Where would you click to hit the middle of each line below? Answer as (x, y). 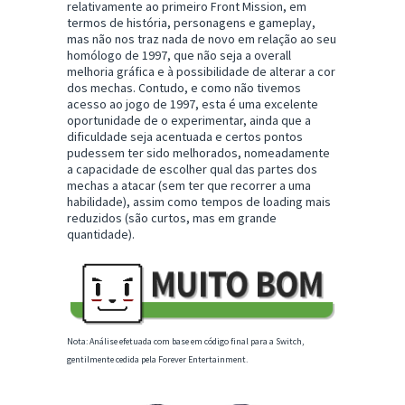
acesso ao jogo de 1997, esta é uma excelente (193, 104)
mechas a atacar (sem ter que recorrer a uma (189, 186)
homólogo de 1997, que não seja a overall (179, 56)
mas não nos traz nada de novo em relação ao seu (202, 39)
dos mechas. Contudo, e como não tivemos (184, 88)
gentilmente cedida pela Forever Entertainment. (157, 360)
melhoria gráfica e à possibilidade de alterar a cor (201, 72)
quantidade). (101, 235)
